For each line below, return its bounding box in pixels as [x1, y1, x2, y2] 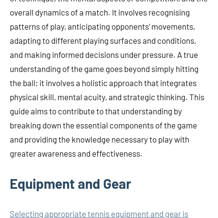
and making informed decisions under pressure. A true [10, 50, 198, 60]
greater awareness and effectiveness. [10, 148, 143, 159]
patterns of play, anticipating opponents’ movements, [10, 21, 195, 32]
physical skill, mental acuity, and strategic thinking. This [10, 92, 204, 102]
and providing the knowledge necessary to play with [10, 134, 189, 145]
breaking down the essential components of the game [10, 120, 197, 130]
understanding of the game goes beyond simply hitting [10, 64, 199, 74]
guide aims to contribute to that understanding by [10, 106, 182, 116]
